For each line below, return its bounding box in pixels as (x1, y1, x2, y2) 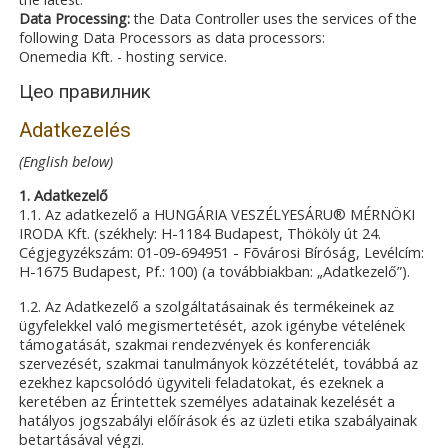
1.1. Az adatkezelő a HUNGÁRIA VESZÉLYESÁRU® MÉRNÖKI (19, 205, 416, 225)
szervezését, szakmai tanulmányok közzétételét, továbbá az (19, 353, 419, 373)
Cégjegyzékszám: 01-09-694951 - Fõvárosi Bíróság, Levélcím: (19, 243, 425, 263)
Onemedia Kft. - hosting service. (19, 46, 228, 66)
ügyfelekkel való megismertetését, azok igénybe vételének (19, 315, 406, 335)
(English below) (19, 152, 114, 172)
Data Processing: (19, 8, 135, 28)
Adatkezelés (19, 118, 132, 143)
